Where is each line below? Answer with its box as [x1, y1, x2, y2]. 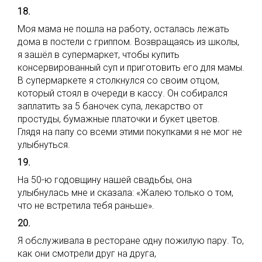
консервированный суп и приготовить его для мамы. [18, 62, 244, 73]
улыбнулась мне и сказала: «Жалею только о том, [18, 187, 233, 198]
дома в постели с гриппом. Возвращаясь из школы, [18, 36, 239, 47]
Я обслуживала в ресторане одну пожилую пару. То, [18, 235, 244, 246]
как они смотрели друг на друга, [18, 248, 156, 259]
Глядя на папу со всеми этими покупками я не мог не [18, 126, 242, 137]
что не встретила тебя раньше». [18, 200, 154, 211]
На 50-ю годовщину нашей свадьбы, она [18, 174, 192, 185]
